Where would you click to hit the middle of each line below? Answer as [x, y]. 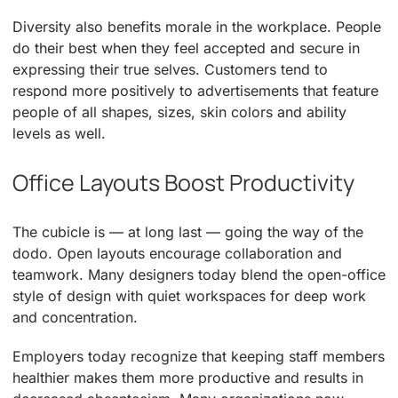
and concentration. [75, 318]
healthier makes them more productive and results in [188, 378]
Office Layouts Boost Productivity [184, 183]
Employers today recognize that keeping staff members [199, 357]
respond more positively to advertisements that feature [196, 90]
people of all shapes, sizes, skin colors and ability [179, 111]
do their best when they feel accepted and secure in [186, 48]
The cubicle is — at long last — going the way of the [188, 232]
